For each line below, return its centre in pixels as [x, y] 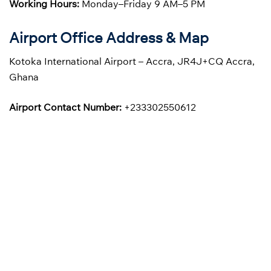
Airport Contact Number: [67, 107]
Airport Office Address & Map [109, 37]
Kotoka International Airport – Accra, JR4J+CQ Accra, [132, 61]
